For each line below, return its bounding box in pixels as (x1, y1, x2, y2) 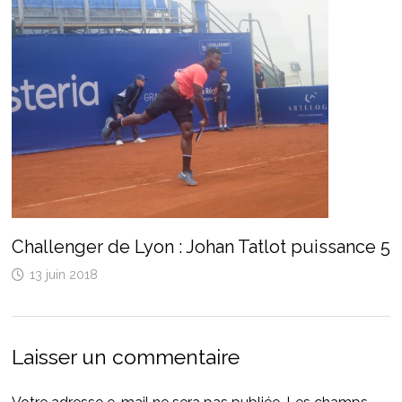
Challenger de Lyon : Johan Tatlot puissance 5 (11, 235, 390, 258)
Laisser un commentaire (11, 344, 240, 369)
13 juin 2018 (29, 267, 98, 282)
